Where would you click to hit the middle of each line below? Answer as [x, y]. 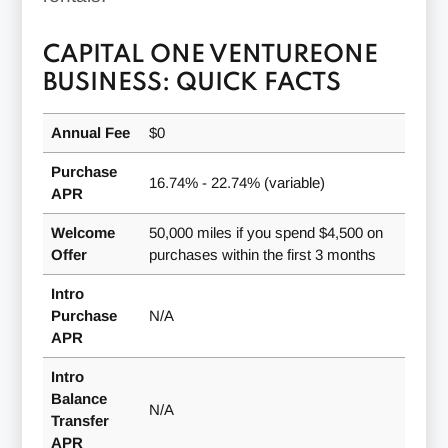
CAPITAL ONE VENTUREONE [210, 55]
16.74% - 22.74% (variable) [236, 182]
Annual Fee [90, 132]
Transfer [79, 420]
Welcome [82, 232]
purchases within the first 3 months [262, 254]
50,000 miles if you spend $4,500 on [265, 232]
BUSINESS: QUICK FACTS [191, 83]
